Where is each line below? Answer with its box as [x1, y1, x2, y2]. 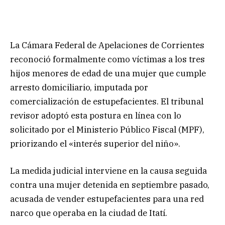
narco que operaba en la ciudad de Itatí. [10, 207, 167, 218]
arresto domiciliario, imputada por [10, 81, 148, 93]
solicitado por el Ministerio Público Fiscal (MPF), [10, 124, 204, 135]
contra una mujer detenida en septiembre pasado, [10, 179, 209, 190]
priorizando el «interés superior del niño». [10, 138, 180, 149]
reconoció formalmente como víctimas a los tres [10, 53, 205, 65]
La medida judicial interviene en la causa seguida [10, 165, 207, 176]
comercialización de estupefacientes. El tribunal [10, 95, 203, 107]
